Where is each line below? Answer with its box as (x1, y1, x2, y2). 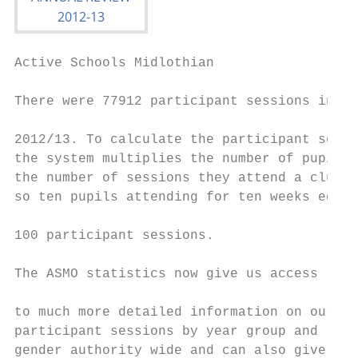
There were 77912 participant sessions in (14, 94, 334, 109)
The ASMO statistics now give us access (14, 267, 318, 281)
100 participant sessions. (14, 229, 214, 243)
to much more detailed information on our (14, 305, 334, 320)
